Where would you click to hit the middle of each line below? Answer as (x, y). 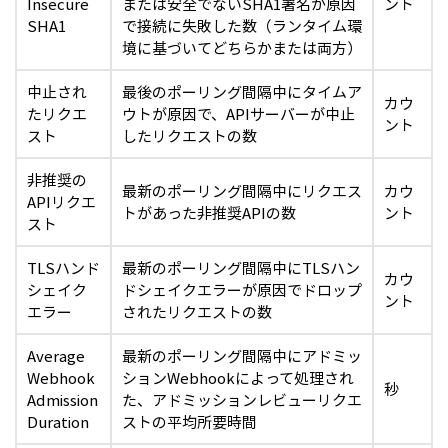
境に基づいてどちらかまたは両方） (242, 48)
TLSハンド (63, 268)
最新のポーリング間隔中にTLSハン (241, 268)
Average (56, 356)
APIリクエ (61, 202)
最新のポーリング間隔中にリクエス (242, 191)
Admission (62, 400)
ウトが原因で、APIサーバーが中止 (238, 114)
